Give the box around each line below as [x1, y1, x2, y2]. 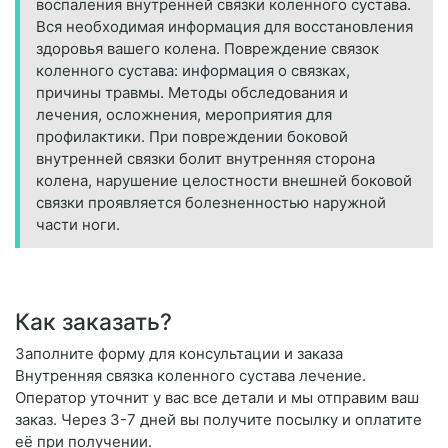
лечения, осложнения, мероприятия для [36, 105, 332, 125]
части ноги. [36, 215, 120, 235]
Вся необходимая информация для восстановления [36, 17, 413, 37]
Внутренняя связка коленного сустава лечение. [15, 366, 366, 386]
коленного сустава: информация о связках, [36, 61, 350, 81]
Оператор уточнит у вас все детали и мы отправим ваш [15, 388, 419, 408]
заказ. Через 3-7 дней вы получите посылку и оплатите [15, 410, 422, 430]
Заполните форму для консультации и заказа [15, 344, 343, 364]
